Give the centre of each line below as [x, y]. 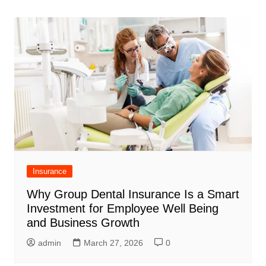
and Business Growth [83, 223]
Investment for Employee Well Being [122, 209]
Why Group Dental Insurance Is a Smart [133, 194]
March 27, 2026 [113, 243]
